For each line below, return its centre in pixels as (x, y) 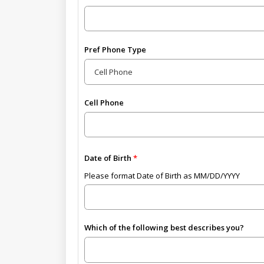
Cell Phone (104, 102)
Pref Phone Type (115, 49)
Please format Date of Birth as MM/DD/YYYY (162, 176)
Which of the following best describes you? (164, 228)
